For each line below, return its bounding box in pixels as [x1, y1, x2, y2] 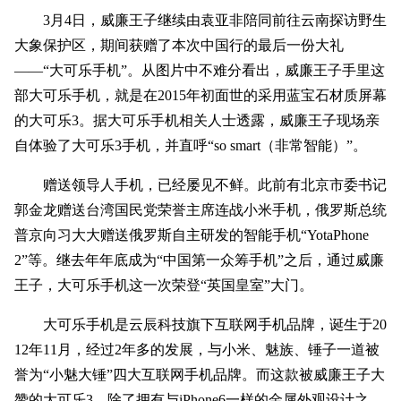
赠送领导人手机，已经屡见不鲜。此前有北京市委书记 [43, 177, 387, 192]
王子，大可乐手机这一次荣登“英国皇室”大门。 [14, 277, 313, 293]
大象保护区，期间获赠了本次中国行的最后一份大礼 [14, 38, 344, 53]
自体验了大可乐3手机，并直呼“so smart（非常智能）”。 [14, 138, 367, 153]
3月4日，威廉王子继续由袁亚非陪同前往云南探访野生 [43, 13, 387, 28]
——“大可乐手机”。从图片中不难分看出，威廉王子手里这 [14, 63, 385, 78]
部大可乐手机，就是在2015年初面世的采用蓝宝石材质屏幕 [14, 88, 387, 103]
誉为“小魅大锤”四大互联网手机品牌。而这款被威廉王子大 [14, 367, 385, 382]
